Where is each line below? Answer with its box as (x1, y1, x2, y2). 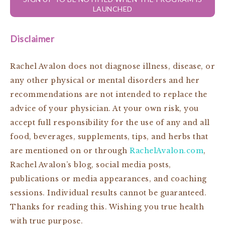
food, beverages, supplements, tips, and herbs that (10, 132, 208, 141)
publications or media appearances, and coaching (10, 174, 207, 183)
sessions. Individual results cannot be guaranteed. (10, 188, 206, 197)
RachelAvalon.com (130, 146, 203, 155)
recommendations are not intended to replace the (10, 89, 207, 99)
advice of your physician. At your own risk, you (10, 103, 199, 113)
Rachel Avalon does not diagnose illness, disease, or (10, 61, 215, 71)
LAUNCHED (92, 4, 133, 13)
